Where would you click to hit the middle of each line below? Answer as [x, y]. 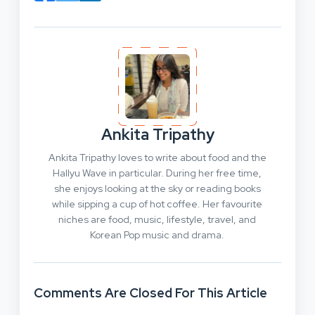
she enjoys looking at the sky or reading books [157, 188]
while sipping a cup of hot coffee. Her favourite [157, 204]
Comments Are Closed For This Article [150, 292]
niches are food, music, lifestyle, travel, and [157, 219]
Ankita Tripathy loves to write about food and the [157, 157]
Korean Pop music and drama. [157, 234]
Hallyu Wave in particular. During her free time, [157, 173]
